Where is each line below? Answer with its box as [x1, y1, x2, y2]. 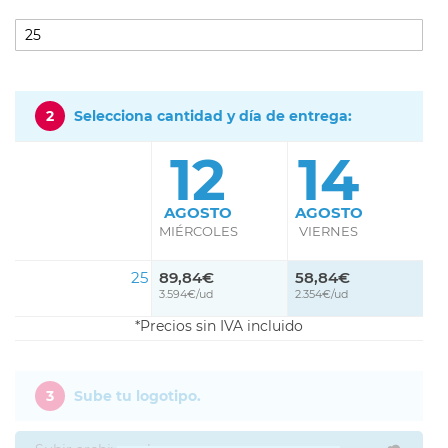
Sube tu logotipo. [74, 386, 201, 405]
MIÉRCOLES [158, 222, 238, 239]
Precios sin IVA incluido [140, 316, 303, 335]
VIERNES [299, 222, 359, 239]
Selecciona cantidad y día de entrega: [74, 106, 352, 125]
